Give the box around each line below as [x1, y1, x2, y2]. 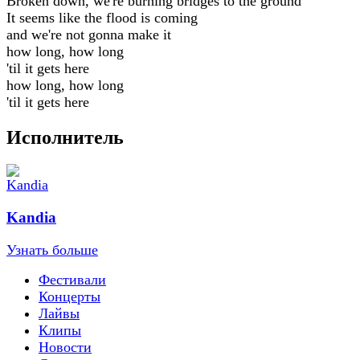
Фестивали [39, 271, 106, 288]
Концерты [39, 288, 100, 305]
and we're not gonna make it [6, 26, 171, 43]
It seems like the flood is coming [6, 9, 198, 26]
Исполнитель [6, 126, 124, 148]
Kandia [6, 209, 56, 227]
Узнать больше [6, 241, 98, 258]
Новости [39, 338, 92, 355]
